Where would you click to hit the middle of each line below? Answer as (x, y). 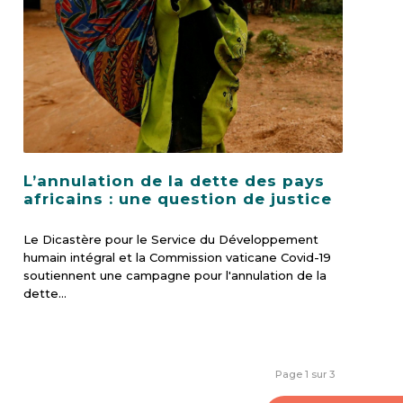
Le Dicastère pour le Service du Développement (171, 240)
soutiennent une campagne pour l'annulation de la (175, 276)
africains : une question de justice (178, 199)
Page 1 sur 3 (305, 375)
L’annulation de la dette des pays (175, 181)
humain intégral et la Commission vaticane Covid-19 (178, 258)
